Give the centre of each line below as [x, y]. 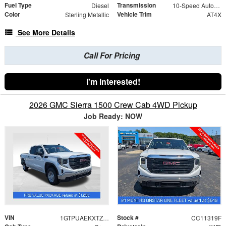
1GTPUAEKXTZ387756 [106, 217]
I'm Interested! [113, 81]
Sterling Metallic [87, 14]
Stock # [128, 217]
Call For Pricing [112, 55]
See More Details [46, 32]
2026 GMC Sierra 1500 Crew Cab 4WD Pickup [113, 104]
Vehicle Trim [134, 14]
